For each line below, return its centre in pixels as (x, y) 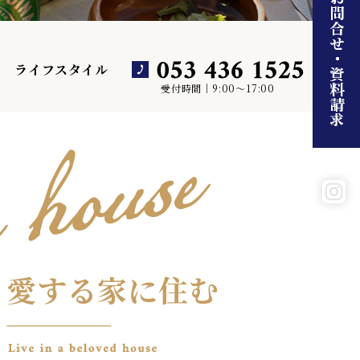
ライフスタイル (61, 70)
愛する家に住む (113, 289)
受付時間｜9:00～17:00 (218, 88)
